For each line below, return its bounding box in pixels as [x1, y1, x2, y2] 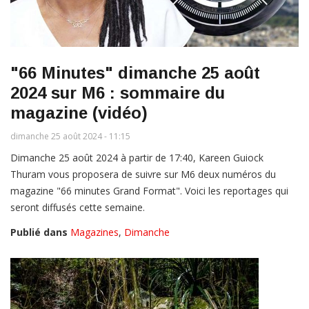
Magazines [70, 226, 119, 239]
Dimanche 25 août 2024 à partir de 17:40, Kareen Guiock [10, 151, 263, 165]
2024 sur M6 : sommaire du [10, 83, 225, 103]
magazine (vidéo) [10, 103, 148, 123]
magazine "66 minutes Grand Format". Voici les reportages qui [10, 184, 288, 198]
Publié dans [10, 226, 68, 239]
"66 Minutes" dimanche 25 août [10, 63, 260, 83]
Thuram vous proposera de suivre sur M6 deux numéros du [10, 168, 276, 181]
